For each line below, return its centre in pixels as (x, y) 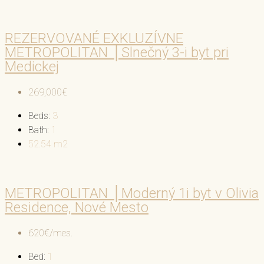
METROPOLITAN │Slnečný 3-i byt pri (117, 52)
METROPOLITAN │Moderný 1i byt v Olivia (132, 194)
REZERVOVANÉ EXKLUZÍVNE (94, 38)
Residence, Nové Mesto (77, 208)
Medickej (32, 66)
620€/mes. (50, 233)
